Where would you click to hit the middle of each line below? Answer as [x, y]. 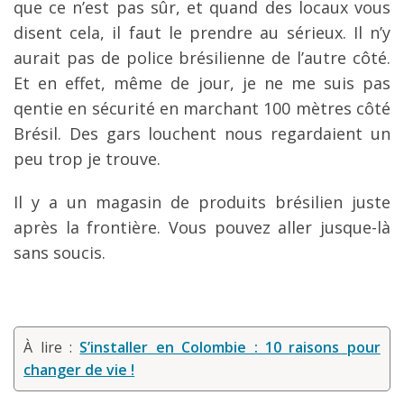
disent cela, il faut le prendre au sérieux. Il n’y [202, 32]
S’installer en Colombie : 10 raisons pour [230, 347]
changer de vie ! [79, 369]
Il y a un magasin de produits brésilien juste [202, 202]
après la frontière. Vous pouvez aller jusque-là [202, 227]
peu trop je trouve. [87, 158]
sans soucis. [60, 252]
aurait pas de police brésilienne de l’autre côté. [202, 57]
